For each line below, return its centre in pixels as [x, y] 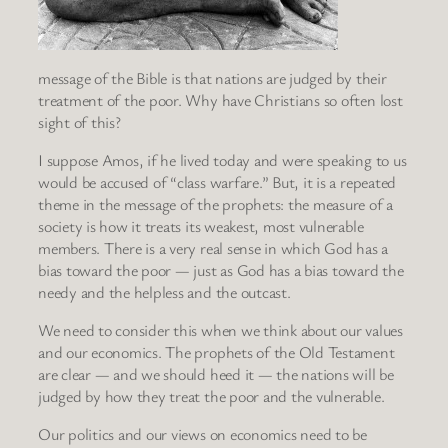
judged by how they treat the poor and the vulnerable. [211, 396]
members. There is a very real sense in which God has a [213, 247]
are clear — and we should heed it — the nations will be [216, 374]
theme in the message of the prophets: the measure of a [216, 203]
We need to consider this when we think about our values [220, 330]
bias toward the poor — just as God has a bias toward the [221, 269]
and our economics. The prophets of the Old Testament [216, 352]
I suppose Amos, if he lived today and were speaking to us [222, 159]
